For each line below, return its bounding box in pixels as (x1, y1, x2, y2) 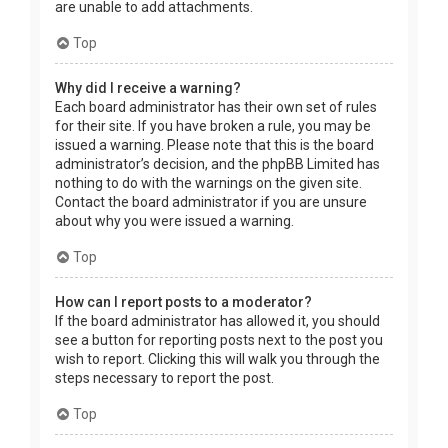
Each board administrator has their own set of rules (55, 99, 377, 116)
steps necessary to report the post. (55, 370, 274, 387)
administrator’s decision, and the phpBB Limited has (55, 156, 380, 173)
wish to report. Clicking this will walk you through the (55, 351, 380, 368)
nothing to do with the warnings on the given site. (55, 175, 362, 192)
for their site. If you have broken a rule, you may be (55, 118, 371, 135)
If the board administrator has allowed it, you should (55, 313, 380, 330)
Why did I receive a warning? (55, 80, 241, 97)
